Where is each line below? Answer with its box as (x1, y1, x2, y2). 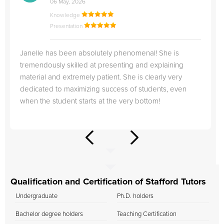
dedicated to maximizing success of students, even (20, 85, 186, 93)
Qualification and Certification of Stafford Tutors (10, 177, 206, 186)
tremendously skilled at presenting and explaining (20, 61, 183, 69)
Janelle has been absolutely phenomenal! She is (20, 49, 179, 57)
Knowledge (50, 12, 81, 18)
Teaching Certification (117, 211, 176, 217)
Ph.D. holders (117, 193, 153, 199)
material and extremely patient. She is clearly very (20, 73, 182, 81)
